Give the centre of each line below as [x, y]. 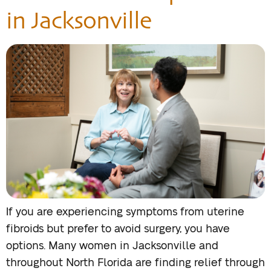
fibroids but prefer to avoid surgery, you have [118, 230]
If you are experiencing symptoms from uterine [125, 213]
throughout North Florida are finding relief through [135, 263]
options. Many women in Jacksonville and [112, 247]
